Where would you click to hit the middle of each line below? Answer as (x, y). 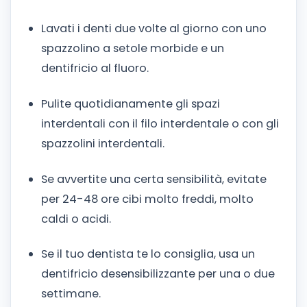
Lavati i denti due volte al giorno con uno (154, 28)
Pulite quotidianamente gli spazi (131, 103)
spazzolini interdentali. (103, 143)
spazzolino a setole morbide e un (133, 48)
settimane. (71, 294)
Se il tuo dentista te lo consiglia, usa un (148, 254)
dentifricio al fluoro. (95, 68)
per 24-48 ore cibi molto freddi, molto (147, 199)
